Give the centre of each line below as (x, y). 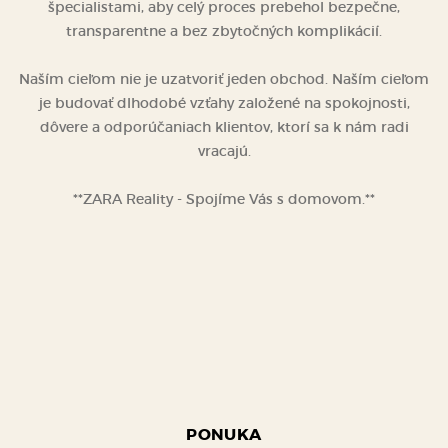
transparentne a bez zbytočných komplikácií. (224, 31)
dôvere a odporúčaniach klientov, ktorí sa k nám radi (224, 127)
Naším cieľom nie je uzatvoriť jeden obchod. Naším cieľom (224, 79)
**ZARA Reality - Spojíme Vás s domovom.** (224, 199)
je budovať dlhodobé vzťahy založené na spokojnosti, (224, 103)
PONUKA (224, 434)
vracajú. (224, 151)
